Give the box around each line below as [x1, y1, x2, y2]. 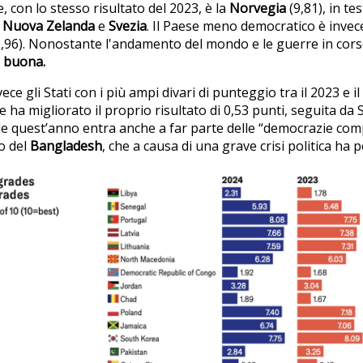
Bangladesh [30, 136, 102, 155]
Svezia [109, 16, 147, 35]
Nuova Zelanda [2, 16, 95, 35]
